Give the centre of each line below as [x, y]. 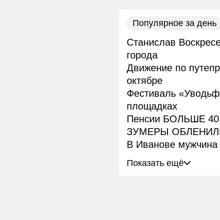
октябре [145, 81]
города [142, 55]
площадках [152, 106]
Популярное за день [175, 23]
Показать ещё [155, 163]
